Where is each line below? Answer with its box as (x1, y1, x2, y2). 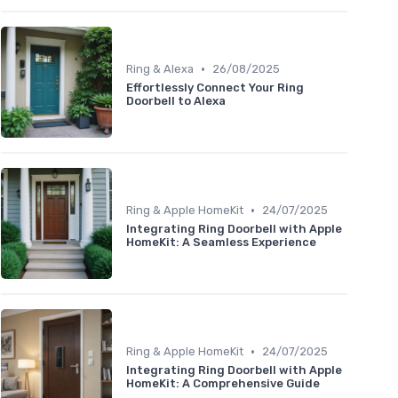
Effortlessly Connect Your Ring (126, 81, 304, 95)
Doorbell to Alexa (126, 94, 226, 108)
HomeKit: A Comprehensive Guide (126, 377, 320, 391)
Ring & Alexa (126, 62, 194, 76)
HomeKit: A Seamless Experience (126, 235, 316, 250)
